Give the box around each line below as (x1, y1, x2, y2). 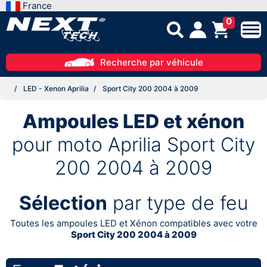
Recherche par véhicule (100, 56, 203, 68)
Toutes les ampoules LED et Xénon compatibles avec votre (10, 217, 257, 229)
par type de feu (107, 191, 248, 215)
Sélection (19, 191, 107, 215)
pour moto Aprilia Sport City (12, 132, 255, 156)
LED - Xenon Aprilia (23, 83, 89, 93)
